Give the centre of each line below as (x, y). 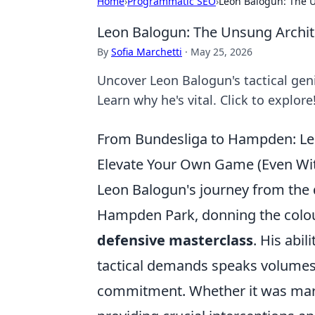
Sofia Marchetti (147, 52)
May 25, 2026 (221, 52)
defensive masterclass (175, 240)
